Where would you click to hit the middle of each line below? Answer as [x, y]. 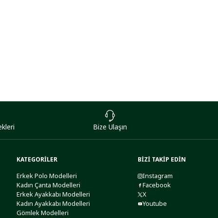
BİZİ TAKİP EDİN [162, 159]
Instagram [157, 176]
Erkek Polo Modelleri [46, 176]
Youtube [154, 203]
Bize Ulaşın [110, 127]
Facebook [156, 185]
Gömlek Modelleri [42, 213]
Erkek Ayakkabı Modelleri [53, 194]
